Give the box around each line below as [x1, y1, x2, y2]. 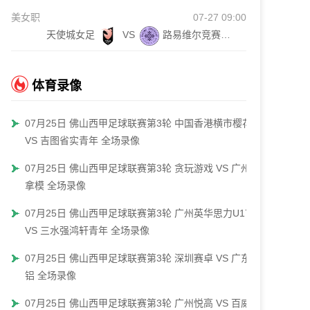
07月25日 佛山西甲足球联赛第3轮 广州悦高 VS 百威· [25, 298, 254, 309]
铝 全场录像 [25, 270, 76, 281]
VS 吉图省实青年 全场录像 [25, 135, 140, 146]
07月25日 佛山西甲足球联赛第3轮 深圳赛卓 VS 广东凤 [25, 253, 260, 264]
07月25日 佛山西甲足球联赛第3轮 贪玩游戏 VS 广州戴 [25, 163, 260, 174]
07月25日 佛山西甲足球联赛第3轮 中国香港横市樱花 [25, 118, 252, 129]
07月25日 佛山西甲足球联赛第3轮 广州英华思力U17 [25, 208, 250, 219]
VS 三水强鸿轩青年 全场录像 [25, 225, 149, 236]
